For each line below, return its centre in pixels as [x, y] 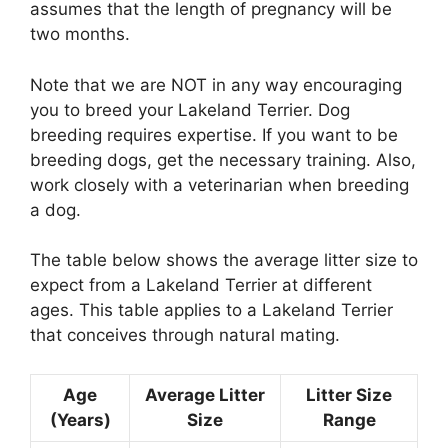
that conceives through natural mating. [185, 335]
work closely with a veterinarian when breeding [219, 184]
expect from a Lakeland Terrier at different [201, 285]
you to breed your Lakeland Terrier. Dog [190, 109]
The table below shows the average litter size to [224, 260]
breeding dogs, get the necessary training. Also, [223, 159]
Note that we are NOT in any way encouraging [216, 84]
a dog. [55, 209]
